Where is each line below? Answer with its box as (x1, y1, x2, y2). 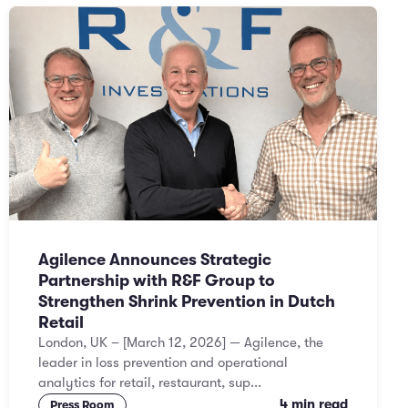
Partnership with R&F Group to (38, 271, 275, 290)
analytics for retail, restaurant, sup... (38, 375, 261, 391)
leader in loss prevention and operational (38, 355, 288, 371)
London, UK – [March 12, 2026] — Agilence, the (38, 335, 323, 351)
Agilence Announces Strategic (38, 250, 271, 269)
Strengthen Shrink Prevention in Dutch (38, 292, 335, 311)
